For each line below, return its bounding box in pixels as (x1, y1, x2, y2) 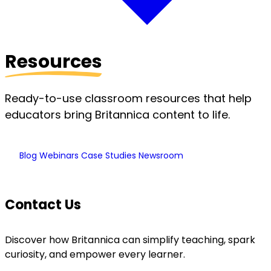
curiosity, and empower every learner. (5, 247, 185, 261)
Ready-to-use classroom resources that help (5, 91, 252, 106)
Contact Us (5, 195, 81, 215)
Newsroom (139, 149, 183, 162)
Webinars (39, 149, 81, 162)
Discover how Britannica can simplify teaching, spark (5, 232, 255, 247)
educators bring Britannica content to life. (5, 107, 230, 123)
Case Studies (81, 149, 139, 162)
